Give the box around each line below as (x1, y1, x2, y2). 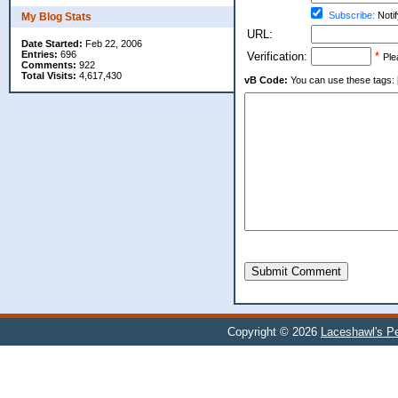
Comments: (21, 60, 76, 70)
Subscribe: (329, 10, 375, 21)
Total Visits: (21, 70, 76, 81)
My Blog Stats (21, 11, 92, 23)
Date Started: (21, 38, 83, 49)
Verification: (247, 50, 307, 64)
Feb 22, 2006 (83, 38, 142, 49)
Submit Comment (251, 265, 341, 279)
